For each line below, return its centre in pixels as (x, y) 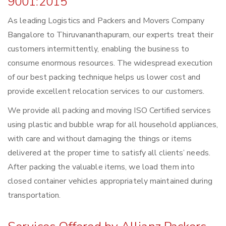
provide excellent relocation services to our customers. (106, 92)
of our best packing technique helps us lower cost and (104, 77)
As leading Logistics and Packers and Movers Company (106, 21)
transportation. (34, 195)
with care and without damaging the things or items (100, 139)
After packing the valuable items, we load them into (101, 167)
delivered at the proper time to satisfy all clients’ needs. (109, 153)
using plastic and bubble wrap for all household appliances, (113, 125)
